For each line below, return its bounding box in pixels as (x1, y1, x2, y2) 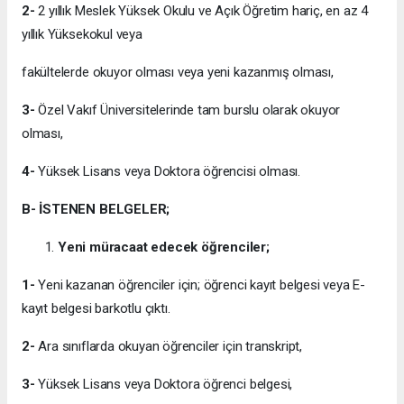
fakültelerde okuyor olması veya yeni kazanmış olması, (22, 64, 334, 81)
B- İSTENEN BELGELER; (22, 201, 170, 218)
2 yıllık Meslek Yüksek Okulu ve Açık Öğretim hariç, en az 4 (34, 3, 369, 20)
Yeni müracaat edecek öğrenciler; (58, 239, 270, 256)
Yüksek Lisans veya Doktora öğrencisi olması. (34, 163, 300, 180)
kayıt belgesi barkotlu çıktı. (22, 300, 170, 317)
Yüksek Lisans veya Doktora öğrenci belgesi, (34, 376, 293, 393)
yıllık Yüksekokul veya (22, 26, 142, 43)
